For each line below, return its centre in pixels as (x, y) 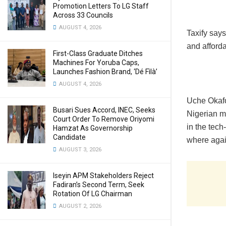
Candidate (69, 137)
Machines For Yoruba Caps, (96, 63)
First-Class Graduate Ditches (98, 53)
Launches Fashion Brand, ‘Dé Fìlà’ (105, 72)
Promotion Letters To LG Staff (101, 6)
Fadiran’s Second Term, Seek (99, 185)
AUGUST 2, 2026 (79, 206)
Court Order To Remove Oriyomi (104, 119)
